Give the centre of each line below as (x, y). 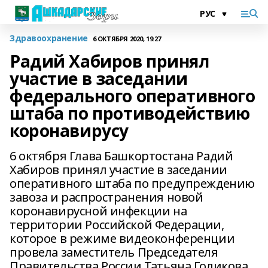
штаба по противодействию (130, 113)
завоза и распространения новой (106, 197)
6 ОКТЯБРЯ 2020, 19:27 (127, 38)
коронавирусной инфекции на (98, 211)
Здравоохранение (49, 38)
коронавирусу (69, 130)
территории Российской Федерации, (117, 225)
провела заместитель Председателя (114, 252)
